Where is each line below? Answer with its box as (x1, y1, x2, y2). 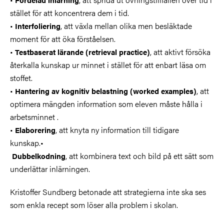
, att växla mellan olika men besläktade (60, 19, 192, 31)
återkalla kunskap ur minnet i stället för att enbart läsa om (10, 58, 206, 70)
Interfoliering (15, 20, 60, 31)
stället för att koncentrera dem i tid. (10, 6, 129, 18)
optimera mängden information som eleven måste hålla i (10, 97, 202, 109)
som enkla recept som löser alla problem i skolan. (10, 198, 178, 210)
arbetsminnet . (10, 110, 58, 122)
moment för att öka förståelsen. (10, 32, 115, 44)
